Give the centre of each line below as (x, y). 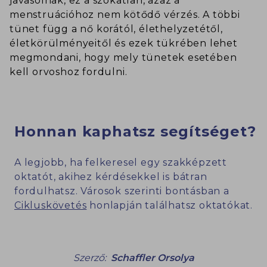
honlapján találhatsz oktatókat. (170, 206)
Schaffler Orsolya (152, 258)
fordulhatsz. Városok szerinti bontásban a (122, 191)
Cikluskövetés (51, 206)
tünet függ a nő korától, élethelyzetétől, (116, 29)
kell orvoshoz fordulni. (69, 72)
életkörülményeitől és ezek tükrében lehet (124, 44)
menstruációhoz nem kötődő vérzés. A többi (125, 15)
